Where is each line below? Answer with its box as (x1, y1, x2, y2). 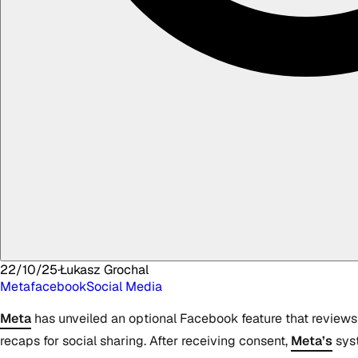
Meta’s (291, 332, 332, 349)
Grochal (104, 261, 149, 278)
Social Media (86, 277, 162, 295)
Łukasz (60, 261, 101, 278)
